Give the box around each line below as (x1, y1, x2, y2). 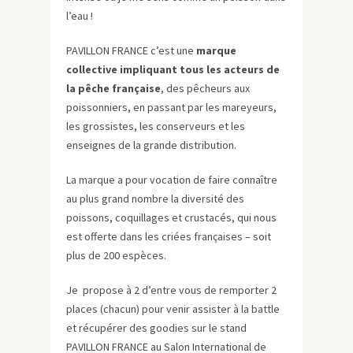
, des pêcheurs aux (161, 81, 250, 96)
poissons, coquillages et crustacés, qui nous (66, 210, 277, 225)
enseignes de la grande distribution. (66, 138, 236, 153)
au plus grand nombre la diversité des (66, 191, 244, 206)
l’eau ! (66, 9, 93, 24)
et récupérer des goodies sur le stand (66, 321, 247, 336)
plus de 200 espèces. (66, 248, 166, 263)
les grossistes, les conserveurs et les (66, 119, 245, 134)
